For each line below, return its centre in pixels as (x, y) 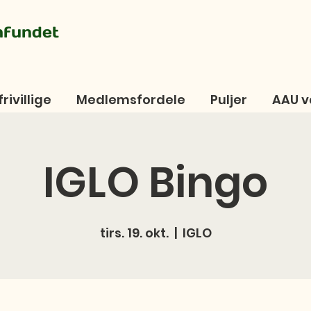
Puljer (229, 100)
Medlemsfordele (131, 100)
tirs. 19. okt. (134, 233)
